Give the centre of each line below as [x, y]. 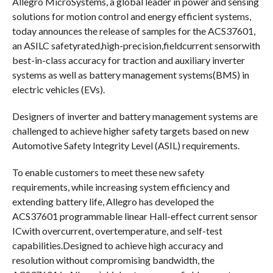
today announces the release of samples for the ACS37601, [133, 31]
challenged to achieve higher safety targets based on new [130, 131]
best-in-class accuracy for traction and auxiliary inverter [128, 60]
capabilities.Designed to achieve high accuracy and [117, 246]
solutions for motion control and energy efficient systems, [131, 16]
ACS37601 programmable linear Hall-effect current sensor [135, 216]
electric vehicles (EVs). [58, 90]
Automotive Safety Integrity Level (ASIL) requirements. [126, 146]
